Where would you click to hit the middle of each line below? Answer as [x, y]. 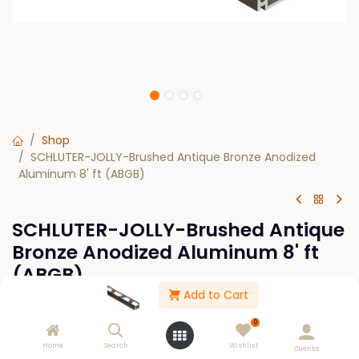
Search [116, 345]
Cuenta [307, 349]
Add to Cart [214, 295]
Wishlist [243, 345]
